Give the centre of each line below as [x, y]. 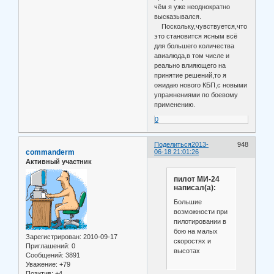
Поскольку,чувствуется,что [201, 26]
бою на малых [195, 231]
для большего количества [194, 46]
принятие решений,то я [191, 75]
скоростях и [192, 241]
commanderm [50, 152]
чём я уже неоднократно [192, 6]
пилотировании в [200, 222]
